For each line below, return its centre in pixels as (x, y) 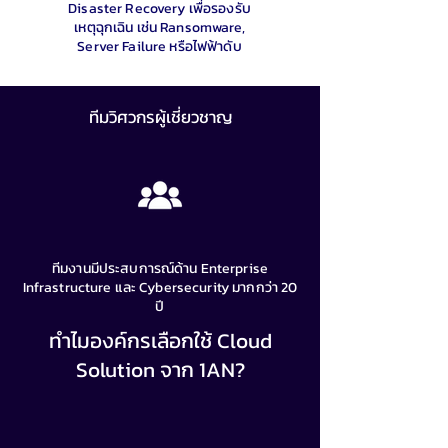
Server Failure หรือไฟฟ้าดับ (159, 46)
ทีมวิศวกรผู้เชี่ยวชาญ (160, 117)
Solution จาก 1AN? (160, 369)
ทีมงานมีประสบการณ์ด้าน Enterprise (160, 268)
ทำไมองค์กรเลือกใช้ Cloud (160, 340)
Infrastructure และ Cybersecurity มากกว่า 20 (160, 287)
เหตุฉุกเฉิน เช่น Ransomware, (159, 27)
